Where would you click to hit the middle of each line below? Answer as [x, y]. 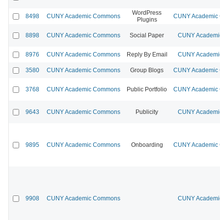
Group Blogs [147, 70]
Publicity [147, 112]
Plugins [147, 19]
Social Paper [147, 35]
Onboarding [147, 145]
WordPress [147, 13]
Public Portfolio [147, 89]
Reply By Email [147, 54]
